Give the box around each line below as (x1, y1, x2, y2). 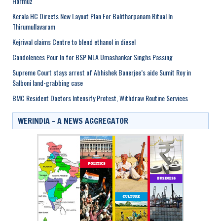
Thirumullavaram (12, 21, 55, 32)
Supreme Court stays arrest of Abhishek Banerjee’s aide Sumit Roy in (12, 67, 191, 77)
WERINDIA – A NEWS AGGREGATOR (18, 115, 128, 126)
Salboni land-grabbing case (12, 77, 83, 88)
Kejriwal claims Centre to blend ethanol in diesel (12, 36, 136, 47)
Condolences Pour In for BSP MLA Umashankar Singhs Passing (12, 51, 173, 62)
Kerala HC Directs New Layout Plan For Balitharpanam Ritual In (12, 10, 173, 21)
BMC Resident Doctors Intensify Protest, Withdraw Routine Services (12, 92, 188, 103)
